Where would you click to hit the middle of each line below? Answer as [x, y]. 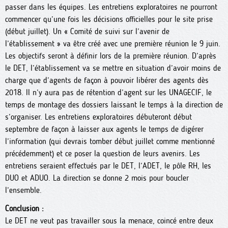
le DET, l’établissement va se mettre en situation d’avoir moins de [113, 68]
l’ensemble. [23, 190]
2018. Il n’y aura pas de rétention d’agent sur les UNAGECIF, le [108, 92]
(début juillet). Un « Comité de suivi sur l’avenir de [87, 31]
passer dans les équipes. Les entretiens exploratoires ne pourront [111, 7]
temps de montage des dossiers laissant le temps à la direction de [114, 105]
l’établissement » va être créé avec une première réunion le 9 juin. [113, 44]
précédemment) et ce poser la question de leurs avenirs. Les [103, 153]
